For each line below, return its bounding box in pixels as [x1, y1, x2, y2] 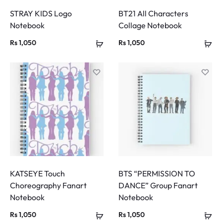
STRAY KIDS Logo [10, 8, 72, 19]
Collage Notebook [118, 20, 182, 31]
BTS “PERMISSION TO [118, 168, 195, 179]
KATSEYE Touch [10, 168, 65, 179]
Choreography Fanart [10, 180, 87, 191]
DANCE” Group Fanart [118, 180, 198, 191]
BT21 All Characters [118, 8, 188, 19]
